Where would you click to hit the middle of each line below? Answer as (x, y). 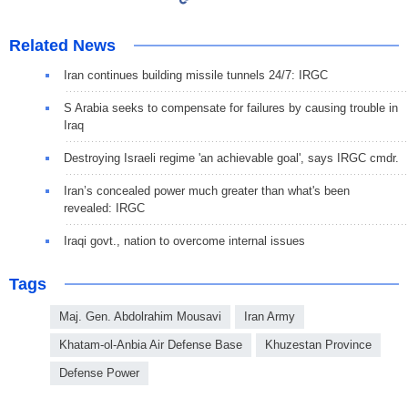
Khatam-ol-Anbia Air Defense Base (151, 345)
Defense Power (99, 373)
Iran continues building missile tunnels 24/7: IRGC (196, 76)
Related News (62, 46)
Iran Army (270, 317)
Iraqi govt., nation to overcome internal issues (184, 241)
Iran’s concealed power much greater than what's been (207, 191)
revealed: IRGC (104, 209)
